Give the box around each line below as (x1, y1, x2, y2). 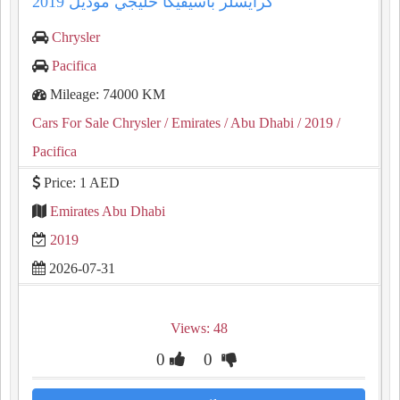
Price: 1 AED (40, 175, 120, 190)
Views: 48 (170, 321, 228, 336)
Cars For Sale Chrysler (32, 115, 161, 130)
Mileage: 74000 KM (46, 87, 165, 102)
